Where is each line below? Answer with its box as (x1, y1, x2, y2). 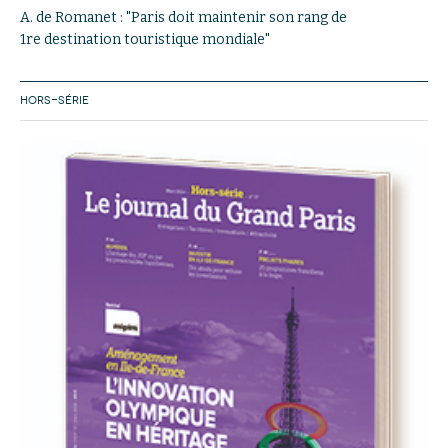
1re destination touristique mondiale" (20, 30, 270, 48)
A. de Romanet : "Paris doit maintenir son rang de (20, 8, 347, 26)
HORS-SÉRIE (20, 93, 89, 107)
